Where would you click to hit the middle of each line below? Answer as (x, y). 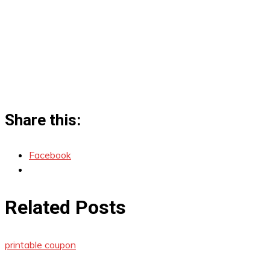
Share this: (43, 120)
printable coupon (40, 245)
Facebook (50, 155)
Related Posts (65, 207)
